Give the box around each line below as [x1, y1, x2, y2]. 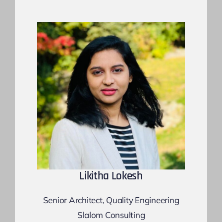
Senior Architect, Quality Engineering [43, 195, 179, 206]
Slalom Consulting [77, 210, 145, 221]
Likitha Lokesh [79, 169, 143, 184]
